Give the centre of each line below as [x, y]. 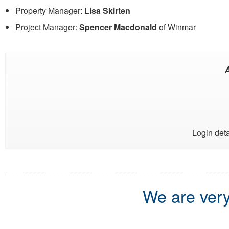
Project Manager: [47, 27]
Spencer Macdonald [118, 27]
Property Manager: [50, 10]
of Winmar [176, 27]
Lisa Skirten [107, 10]
